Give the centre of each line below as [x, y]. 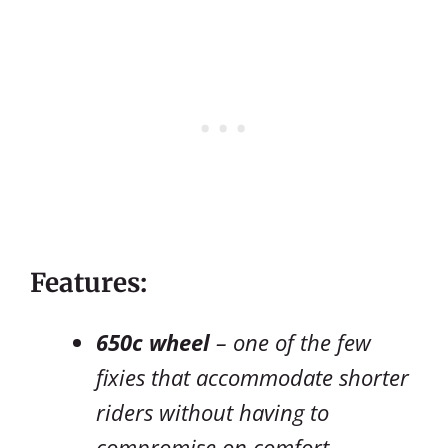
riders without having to [212, 411]
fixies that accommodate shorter [252, 376]
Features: [88, 282]
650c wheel [153, 341]
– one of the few [290, 341]
